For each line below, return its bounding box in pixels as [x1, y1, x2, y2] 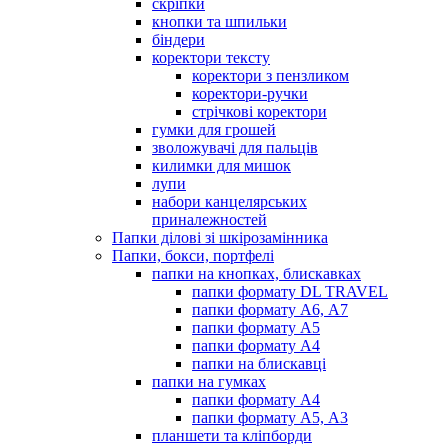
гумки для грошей [152, 120, 276, 138]
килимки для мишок [152, 156, 291, 174]
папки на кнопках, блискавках [152, 264, 361, 282]
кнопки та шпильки [152, 12, 287, 30]
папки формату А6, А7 [192, 300, 348, 318]
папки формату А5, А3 [192, 408, 348, 426]
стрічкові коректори [192, 102, 327, 120]
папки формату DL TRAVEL [192, 282, 388, 300]
